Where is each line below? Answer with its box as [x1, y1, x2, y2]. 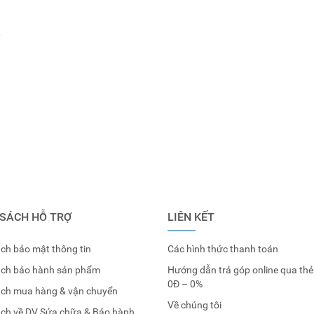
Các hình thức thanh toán [168, 243, 278, 254]
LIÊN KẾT [168, 210, 214, 224]
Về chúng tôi [168, 299, 221, 310]
